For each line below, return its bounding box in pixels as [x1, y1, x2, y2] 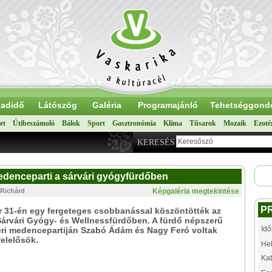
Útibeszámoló [13, 119, 55, 127]
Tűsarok [189, 119, 216, 127]
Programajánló [137, 100, 198, 110]
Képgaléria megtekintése [152, 187, 239, 195]
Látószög [38, 100, 77, 110]
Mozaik [223, 119, 246, 127]
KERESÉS [137, 138, 175, 147]
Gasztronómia [112, 119, 156, 127]
